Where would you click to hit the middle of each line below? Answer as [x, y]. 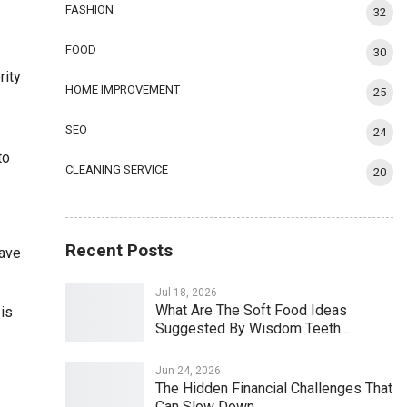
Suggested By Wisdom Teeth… [253, 329]
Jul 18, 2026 [187, 293]
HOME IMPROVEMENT [123, 90]
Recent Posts [119, 251]
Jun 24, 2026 [189, 370]
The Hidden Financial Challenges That [274, 388]
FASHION [90, 10]
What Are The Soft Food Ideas [252, 311]
